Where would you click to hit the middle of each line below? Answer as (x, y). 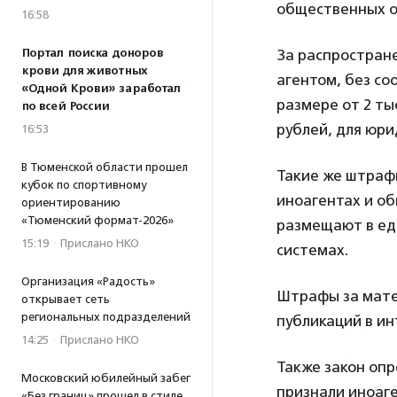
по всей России (65, 106)
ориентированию (71, 202)
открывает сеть (66, 299)
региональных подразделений (106, 317)
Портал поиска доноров (92, 53)
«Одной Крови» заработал (101, 89)
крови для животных (84, 71)
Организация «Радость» (88, 281)
